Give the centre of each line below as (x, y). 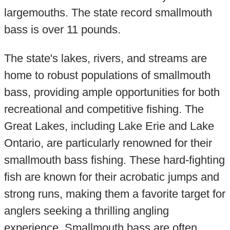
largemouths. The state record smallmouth (108, 13)
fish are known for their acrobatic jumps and (111, 177)
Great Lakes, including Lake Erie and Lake (109, 126)
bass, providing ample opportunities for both (112, 92)
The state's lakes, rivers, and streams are (105, 58)
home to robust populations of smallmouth (107, 75)
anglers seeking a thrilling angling (86, 210)
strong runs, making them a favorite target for (114, 194)
